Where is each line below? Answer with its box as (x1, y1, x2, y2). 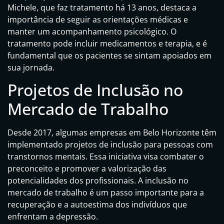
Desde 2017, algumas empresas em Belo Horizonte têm (7, 127, 216, 138)
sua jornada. (7, 62, 54, 73)
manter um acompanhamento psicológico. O (7, 26, 176, 37)
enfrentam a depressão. (7, 211, 98, 222)
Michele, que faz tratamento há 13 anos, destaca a (7, 2, 196, 13)
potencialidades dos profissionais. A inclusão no (7, 175, 188, 186)
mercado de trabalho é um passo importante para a (7, 187, 204, 198)
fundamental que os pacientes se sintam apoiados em (7, 50, 211, 61)
